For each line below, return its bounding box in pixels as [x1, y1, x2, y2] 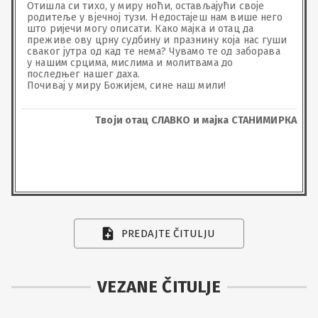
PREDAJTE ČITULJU [121, 227, 216, 240]
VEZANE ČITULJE [97, 277, 221, 297]
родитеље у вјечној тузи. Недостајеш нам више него [27, 11, 286, 23]
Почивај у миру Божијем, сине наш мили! [27, 79, 226, 92]
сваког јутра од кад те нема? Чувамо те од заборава [27, 45, 283, 57]
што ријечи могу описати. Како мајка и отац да [27, 22, 257, 35]
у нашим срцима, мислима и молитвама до [27, 56, 236, 69]
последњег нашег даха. [27, 67, 140, 80]
